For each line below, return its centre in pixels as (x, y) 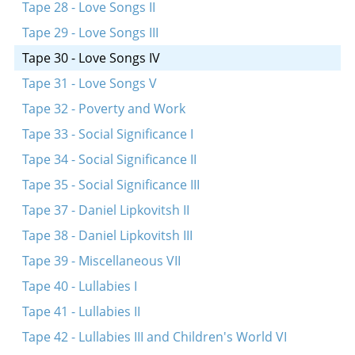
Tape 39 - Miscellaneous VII (101, 261)
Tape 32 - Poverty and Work (103, 109)
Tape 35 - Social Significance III (111, 185)
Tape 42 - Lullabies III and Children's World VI (154, 337)
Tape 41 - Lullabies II (81, 311)
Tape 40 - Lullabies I (79, 286)
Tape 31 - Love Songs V (89, 83)
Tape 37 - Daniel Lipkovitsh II (105, 210)
